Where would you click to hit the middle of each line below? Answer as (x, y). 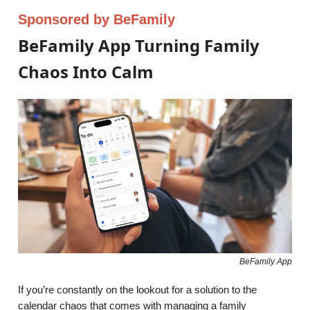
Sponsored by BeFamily (97, 20)
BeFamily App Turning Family (139, 46)
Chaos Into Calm (86, 72)
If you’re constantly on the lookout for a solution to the (137, 289)
